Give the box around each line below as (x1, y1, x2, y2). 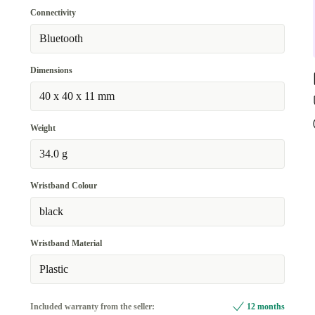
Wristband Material (30, 238, 102, 248)
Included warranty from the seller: (30, 302, 155, 311)
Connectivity (30, 8, 76, 18)
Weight (30, 123, 56, 133)
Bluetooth (39, 32, 83, 44)
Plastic (39, 263, 68, 275)
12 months (247, 302, 285, 311)
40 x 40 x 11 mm (39, 90, 115, 102)
